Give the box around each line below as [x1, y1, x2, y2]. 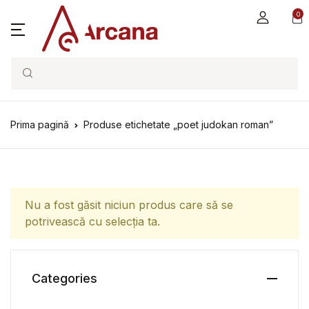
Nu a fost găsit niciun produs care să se [25, 198, 233, 212]
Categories [32, 271, 97, 286]
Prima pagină [10, 119, 69, 130]
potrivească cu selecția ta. [25, 215, 160, 228]
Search [10, 74, 48, 88]
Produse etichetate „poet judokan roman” [83, 119, 273, 130]
